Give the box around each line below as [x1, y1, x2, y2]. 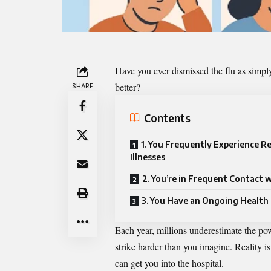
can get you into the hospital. [115, 256, 227, 270]
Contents [144, 110, 191, 125]
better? [115, 80, 143, 94]
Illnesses [130, 152, 165, 163]
